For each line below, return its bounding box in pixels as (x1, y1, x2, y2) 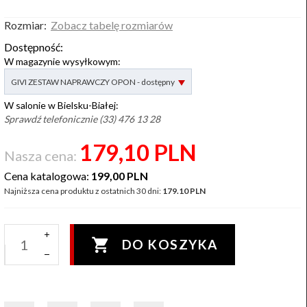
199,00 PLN (91, 169, 148, 182)
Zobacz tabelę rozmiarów (51, 19, 173, 32)
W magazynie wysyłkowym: (4, 56, 121, 67)
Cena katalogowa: (4, 169, 91, 182)
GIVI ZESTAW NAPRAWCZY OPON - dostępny (11, 77, 175, 87)
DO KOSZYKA (121, 236, 218, 252)
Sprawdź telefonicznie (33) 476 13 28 (4, 113, 160, 125)
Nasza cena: (4, 147, 79, 164)
